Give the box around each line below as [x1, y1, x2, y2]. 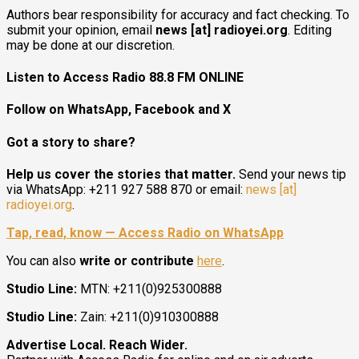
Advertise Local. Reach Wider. [6, 337, 188, 353]
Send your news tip [236, 166, 346, 182]
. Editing [288, 22, 332, 38]
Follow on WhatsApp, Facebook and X [6, 102, 231, 118]
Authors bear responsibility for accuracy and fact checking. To [6, 6, 349, 22]
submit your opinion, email [6, 22, 155, 38]
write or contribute [79, 252, 194, 268]
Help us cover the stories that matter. [6, 166, 236, 182]
